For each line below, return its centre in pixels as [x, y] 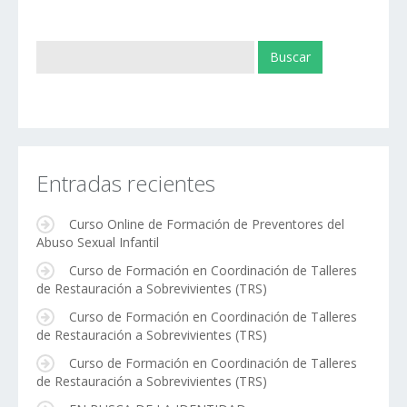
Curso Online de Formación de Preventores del [207, 224]
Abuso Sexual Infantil [98, 243]
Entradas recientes [126, 184]
